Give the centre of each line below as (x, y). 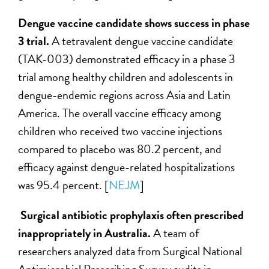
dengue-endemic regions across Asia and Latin (125, 95)
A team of (176, 233)
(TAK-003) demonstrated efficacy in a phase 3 (127, 59)
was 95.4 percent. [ (64, 185)
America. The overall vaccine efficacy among (120, 113)
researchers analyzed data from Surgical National (130, 251)
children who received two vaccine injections (120, 131)
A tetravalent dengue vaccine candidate (143, 41)
